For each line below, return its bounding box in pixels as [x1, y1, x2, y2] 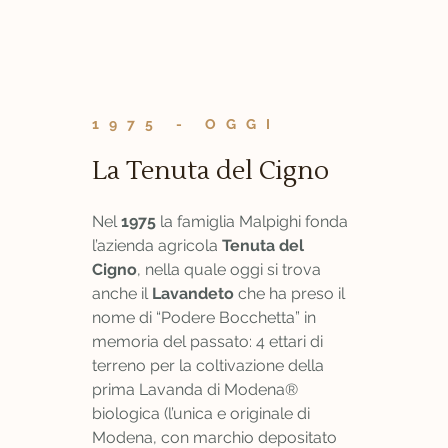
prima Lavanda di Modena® [92, 380, 298, 400]
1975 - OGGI [92, 116, 280, 133]
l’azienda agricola [92, 236, 222, 256]
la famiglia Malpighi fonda [156, 212, 348, 232]
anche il [92, 284, 152, 304]
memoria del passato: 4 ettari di [92, 332, 323, 352]
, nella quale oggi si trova [137, 260, 321, 280]
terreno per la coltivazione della [92, 356, 324, 376]
